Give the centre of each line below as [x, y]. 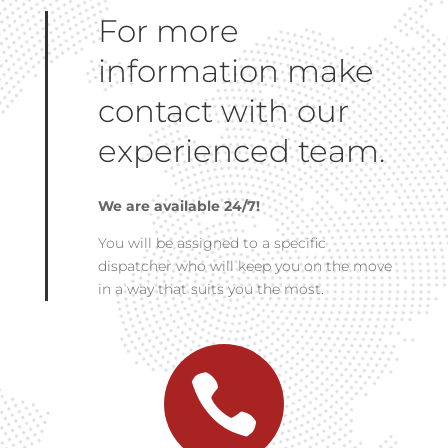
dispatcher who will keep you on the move [244, 266]
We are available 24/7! [178, 206]
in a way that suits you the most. [210, 289]
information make [235, 71]
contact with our [223, 111]
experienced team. [241, 151]
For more [168, 31]
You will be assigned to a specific [211, 243]
